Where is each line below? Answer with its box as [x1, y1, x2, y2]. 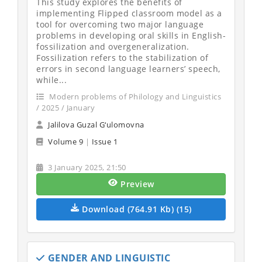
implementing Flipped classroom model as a [36, 8, 222, 19]
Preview [120, 178, 154, 189]
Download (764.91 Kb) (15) [82, 204, 192, 215]
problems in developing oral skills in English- [36, 30, 226, 41]
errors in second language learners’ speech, [36, 63, 220, 74]
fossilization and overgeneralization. [36, 41, 189, 52]
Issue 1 [91, 136, 118, 147]
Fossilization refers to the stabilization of [36, 52, 208, 63]
